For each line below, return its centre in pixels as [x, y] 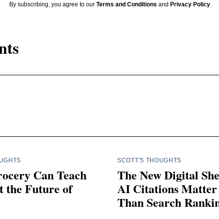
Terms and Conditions [126, 5]
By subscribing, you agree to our [53, 5]
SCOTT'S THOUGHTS [150, 160]
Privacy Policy [190, 5]
